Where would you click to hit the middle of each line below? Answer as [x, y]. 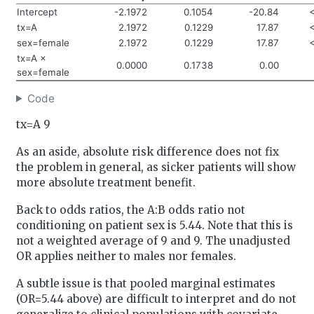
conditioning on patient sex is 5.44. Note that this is [154, 225]
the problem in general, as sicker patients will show [156, 167]
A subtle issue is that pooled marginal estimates [145, 283]
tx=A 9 [33, 124]
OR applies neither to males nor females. [126, 256]
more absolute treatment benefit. [105, 182]
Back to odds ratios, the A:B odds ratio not [130, 210]
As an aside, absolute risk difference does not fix [147, 151]
